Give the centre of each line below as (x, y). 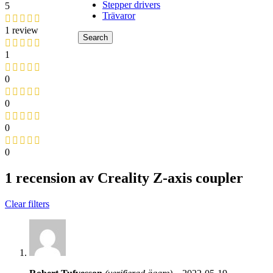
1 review (22, 30)
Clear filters (27, 204)
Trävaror (119, 15)
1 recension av (51, 178)
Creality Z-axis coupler (170, 178)
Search (95, 37)
